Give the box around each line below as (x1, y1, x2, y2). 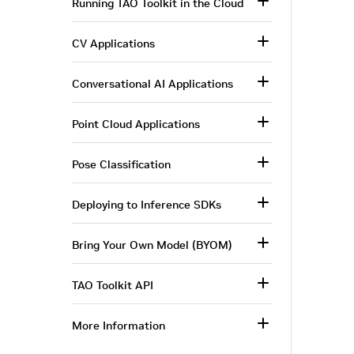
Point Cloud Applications (72, 117, 200, 131)
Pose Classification (72, 157, 171, 171)
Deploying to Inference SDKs (72, 198, 221, 212)
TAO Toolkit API (72, 278, 153, 292)
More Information (72, 318, 165, 333)
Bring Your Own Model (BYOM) (72, 238, 232, 252)
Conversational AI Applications (72, 77, 233, 91)
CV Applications (72, 36, 155, 51)
